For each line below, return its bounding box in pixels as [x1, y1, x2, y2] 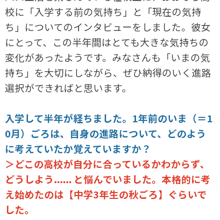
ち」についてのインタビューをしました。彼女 [5, 19, 211, 34]
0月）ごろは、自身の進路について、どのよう [5, 126, 207, 140]
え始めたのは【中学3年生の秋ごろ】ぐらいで [5, 187, 207, 201]
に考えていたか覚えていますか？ [5, 141, 152, 156]
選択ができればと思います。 [5, 80, 132, 95]
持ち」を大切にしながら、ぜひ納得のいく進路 [5, 65, 212, 80]
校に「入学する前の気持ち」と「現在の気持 [5, 4, 202, 19]
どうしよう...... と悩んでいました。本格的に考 [5, 171, 211, 186]
